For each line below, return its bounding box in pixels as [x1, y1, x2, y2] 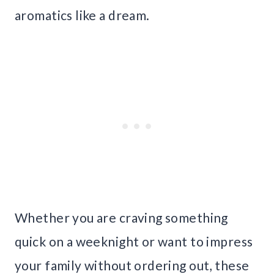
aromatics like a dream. [15, 7, 150, 23]
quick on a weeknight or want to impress [15, 234, 253, 250]
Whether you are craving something [15, 210, 228, 226]
